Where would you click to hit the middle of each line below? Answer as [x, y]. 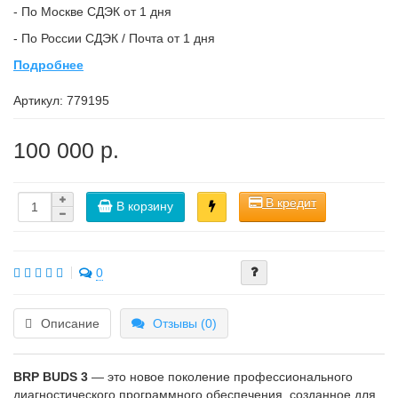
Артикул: [40, 100]
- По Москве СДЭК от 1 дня [92, 12]
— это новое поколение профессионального [220, 377]
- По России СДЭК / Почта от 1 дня [114, 38]
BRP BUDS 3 [51, 377]
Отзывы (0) [185, 323]
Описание [70, 323]
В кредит [289, 203]
